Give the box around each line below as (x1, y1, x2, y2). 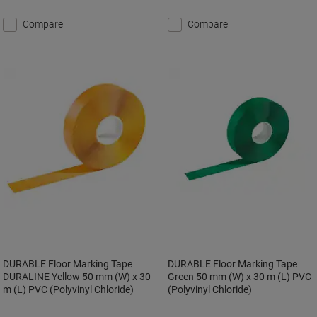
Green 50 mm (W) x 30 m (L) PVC (168, 271, 312, 282)
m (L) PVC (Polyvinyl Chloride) (3, 284, 134, 295)
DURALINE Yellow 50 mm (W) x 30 (3, 271, 151, 282)
